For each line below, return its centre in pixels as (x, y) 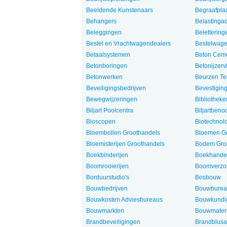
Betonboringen (106, 66)
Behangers (101, 21)
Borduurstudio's (107, 177)
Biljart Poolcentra (109, 110)
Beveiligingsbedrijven (116, 88)
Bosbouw (208, 177)
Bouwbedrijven (107, 188)
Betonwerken (104, 77)
